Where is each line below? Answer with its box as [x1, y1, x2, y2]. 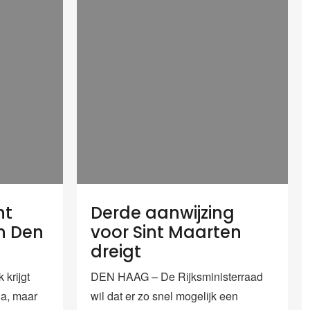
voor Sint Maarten [91, 220, 241, 244]
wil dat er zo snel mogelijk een [91, 287, 238, 304]
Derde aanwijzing [91, 201, 235, 224]
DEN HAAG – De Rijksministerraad [91, 268, 263, 284]
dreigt [91, 239, 141, 263]
